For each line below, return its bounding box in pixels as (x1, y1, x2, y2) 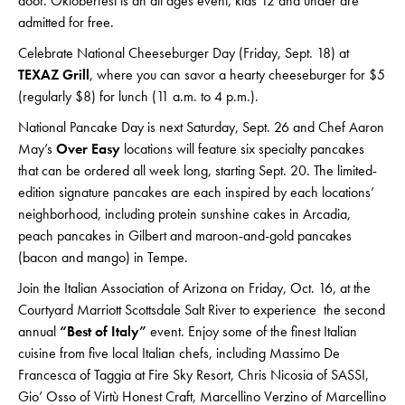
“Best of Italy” (60, 322, 146, 342)
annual (18, 322, 60, 342)
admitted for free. (18, 13, 114, 33)
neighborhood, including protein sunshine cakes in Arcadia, (18, 204, 351, 224)
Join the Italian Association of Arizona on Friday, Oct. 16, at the (18, 278, 371, 298)
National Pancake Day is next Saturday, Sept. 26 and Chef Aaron (18, 118, 384, 137)
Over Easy (56, 139, 120, 159)
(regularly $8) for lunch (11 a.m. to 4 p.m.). (18, 87, 259, 107)
